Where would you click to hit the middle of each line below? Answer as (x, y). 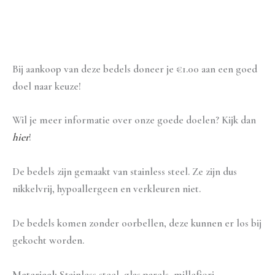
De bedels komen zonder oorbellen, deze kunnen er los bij (137, 223)
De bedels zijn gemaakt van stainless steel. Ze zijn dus (125, 172)
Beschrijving (39, 8)
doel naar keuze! (47, 86)
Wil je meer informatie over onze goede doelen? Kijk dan (134, 120)
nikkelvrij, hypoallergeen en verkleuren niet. (107, 189)
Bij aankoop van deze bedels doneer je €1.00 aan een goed (135, 69)
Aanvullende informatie (63, 36)
